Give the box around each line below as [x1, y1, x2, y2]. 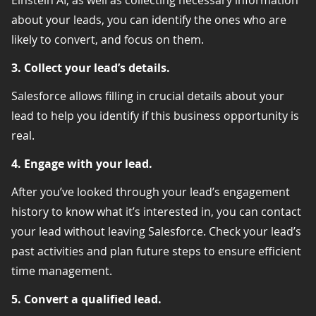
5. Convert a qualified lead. [11, 291, 162, 307]
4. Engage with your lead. [11, 155, 152, 171]
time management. [11, 262, 112, 279]
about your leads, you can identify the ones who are [11, 11, 286, 28]
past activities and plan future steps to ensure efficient [11, 243, 301, 259]
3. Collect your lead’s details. [11, 59, 170, 75]
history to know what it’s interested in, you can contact [11, 203, 301, 219]
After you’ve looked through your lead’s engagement [11, 183, 290, 200]
